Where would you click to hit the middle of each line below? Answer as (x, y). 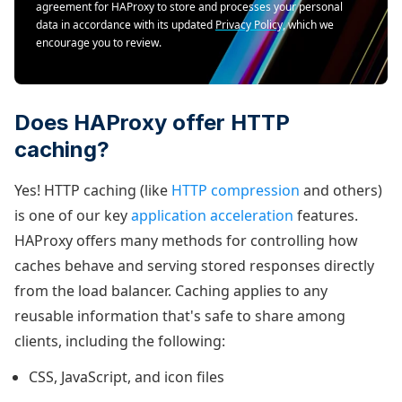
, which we (308, 25)
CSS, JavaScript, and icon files (127, 377)
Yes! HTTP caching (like (93, 190)
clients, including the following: (122, 341)
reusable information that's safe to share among (180, 316)
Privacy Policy (249, 25)
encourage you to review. (99, 43)
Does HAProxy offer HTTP (152, 122)
